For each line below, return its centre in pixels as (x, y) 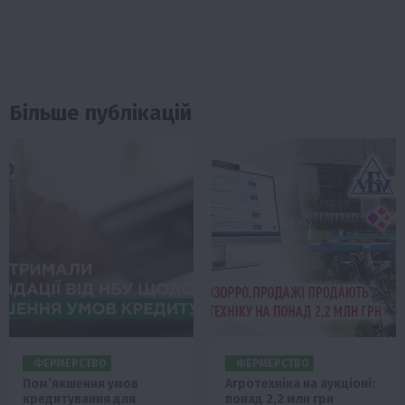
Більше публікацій (100, 113)
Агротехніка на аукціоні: (300, 383)
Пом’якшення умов (80, 383)
